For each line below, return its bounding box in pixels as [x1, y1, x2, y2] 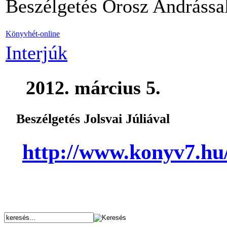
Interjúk [6, 42, 67, 63]
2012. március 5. [6, 77, 161, 99]
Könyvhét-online [6, 29, 60, 38]
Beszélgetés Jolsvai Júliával [6, 111, 170, 127]
